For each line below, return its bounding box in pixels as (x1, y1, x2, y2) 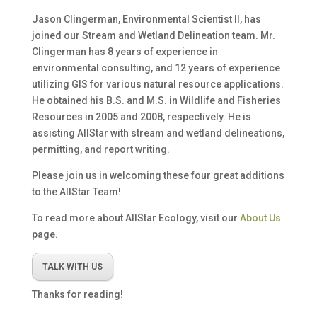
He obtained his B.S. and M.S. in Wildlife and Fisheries (31, 95, 281, 107)
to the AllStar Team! (31, 186, 121, 198)
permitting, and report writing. (31, 144, 170, 156)
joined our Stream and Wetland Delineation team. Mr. (31, 30, 275, 42)
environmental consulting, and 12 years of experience (31, 62, 280, 74)
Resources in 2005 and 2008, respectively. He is (31, 111, 251, 123)
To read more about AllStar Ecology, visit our (31, 212, 240, 224)
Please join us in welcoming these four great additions (31, 170, 284, 182)
